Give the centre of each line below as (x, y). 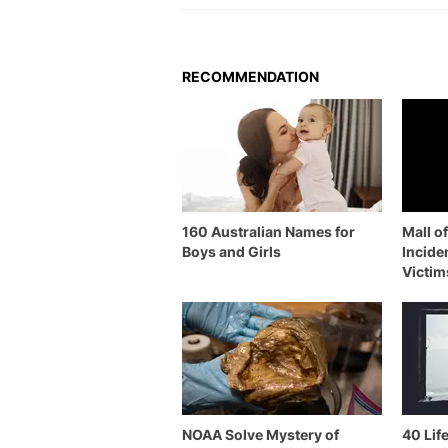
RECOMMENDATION (250, 76)
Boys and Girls (231, 251)
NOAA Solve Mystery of (260, 434)
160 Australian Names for (268, 231)
